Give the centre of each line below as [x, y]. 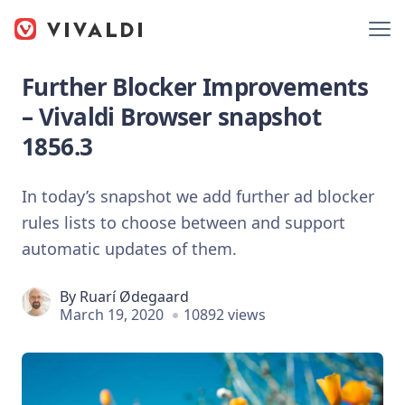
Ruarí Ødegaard [134, 296]
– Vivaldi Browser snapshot [172, 117]
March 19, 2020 [112, 314]
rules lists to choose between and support [184, 222]
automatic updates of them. [129, 248]
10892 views [225, 314]
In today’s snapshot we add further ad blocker [198, 196]
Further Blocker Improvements [195, 87]
